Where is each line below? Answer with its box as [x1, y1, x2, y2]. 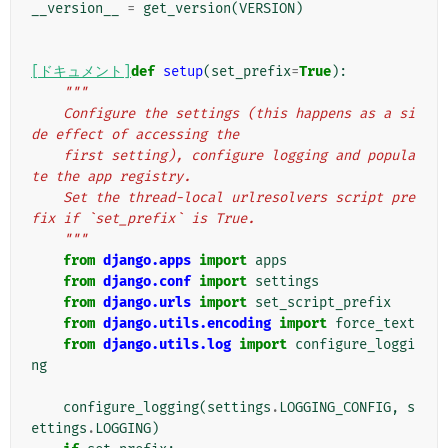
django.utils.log [103, 336, 231, 354]
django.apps [103, 252, 191, 270]
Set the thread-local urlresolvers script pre [31, 189, 63, 207]
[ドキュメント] [31, 63, 131, 81]
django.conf [103, 273, 191, 291]
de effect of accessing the [31, 126, 239, 144]
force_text [335, 315, 415, 333]
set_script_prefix [255, 294, 391, 312]
